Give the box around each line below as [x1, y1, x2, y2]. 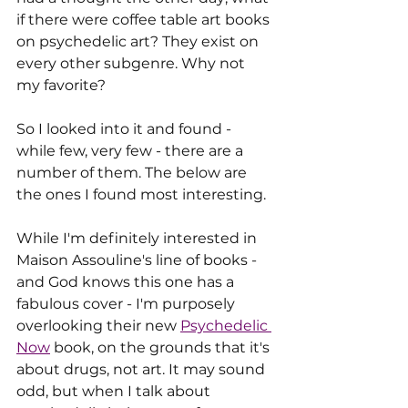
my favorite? [16, 76, 106, 94]
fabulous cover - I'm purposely [16, 294, 239, 312]
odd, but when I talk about [16, 382, 214, 400]
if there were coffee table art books [16, 10, 273, 28]
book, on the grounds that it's [50, 338, 273, 356]
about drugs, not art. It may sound [16, 360, 269, 378]
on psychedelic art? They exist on [16, 32, 262, 50]
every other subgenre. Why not [16, 54, 249, 72]
